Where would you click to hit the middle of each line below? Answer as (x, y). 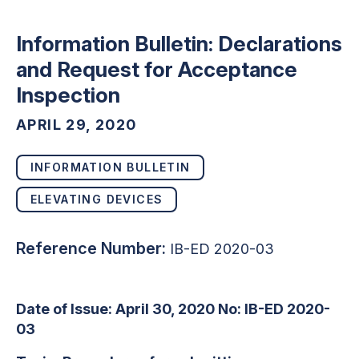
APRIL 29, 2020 (77, 124)
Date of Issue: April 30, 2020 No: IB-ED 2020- (173, 309)
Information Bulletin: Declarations (179, 43)
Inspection (68, 95)
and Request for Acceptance (157, 69)
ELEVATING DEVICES (97, 199)
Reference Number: (91, 248)
